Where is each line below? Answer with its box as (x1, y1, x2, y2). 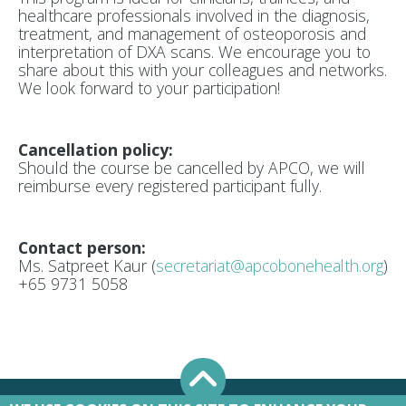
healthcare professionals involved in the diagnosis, (18, 5, 370, 27)
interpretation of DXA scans (18, 41, 211, 63)
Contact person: (18, 237, 146, 259)
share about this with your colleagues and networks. (18, 59, 387, 82)
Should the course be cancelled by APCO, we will (18, 157, 365, 179)
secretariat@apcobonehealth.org (156, 255, 383, 277)
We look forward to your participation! (18, 77, 280, 100)
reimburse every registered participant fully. (18, 175, 322, 198)
